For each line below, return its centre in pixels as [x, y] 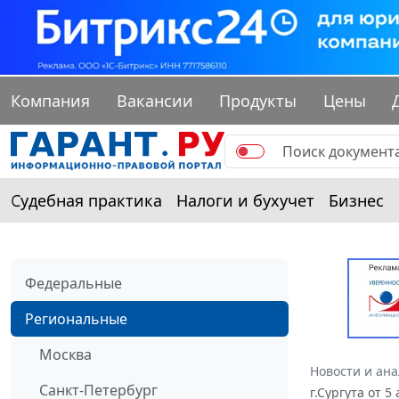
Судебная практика [86, 201]
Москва [65, 355]
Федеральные [73, 284]
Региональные [76, 319]
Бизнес [356, 201]
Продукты [258, 101]
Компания [50, 101]
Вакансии [155, 101]
